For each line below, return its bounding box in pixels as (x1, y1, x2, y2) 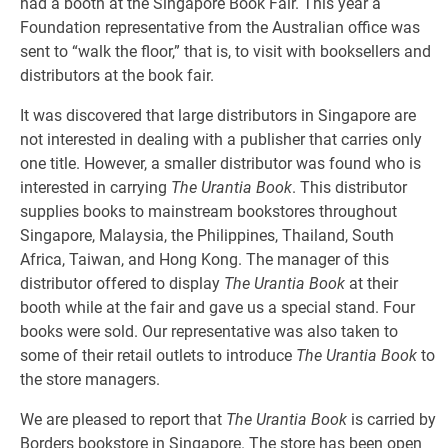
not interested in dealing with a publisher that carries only (20, 130, 422, 149)
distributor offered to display (20, 274, 224, 293)
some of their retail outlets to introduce (20, 346, 296, 365)
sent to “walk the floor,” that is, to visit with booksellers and (20, 42, 431, 61)
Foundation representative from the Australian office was (20, 18, 420, 37)
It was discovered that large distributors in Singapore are (20, 106, 416, 125)
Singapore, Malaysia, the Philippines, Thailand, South (20, 226, 394, 245)
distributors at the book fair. (20, 66, 214, 85)
